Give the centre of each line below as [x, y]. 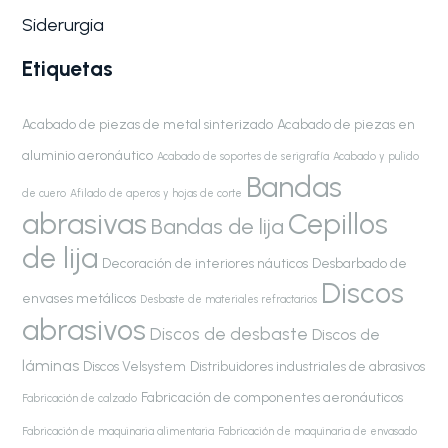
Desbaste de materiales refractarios [229, 299]
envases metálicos [79, 297]
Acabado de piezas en [346, 123]
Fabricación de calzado [80, 398]
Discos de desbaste [229, 333]
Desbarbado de [360, 262]
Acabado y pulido [376, 156]
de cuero [44, 193]
